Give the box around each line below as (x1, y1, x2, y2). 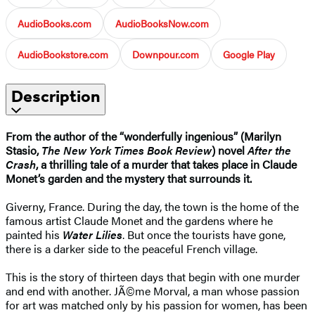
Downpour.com (132, 46, 199, 61)
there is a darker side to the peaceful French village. (6, 240, 257, 257)
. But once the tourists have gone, (122, 226, 285, 243)
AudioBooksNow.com (115, 15, 209, 30)
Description (11, 86, 100, 106)
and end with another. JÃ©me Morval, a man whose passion (6, 282, 300, 299)
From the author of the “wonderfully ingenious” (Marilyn (6, 127, 281, 144)
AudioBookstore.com (18, 46, 108, 61)
